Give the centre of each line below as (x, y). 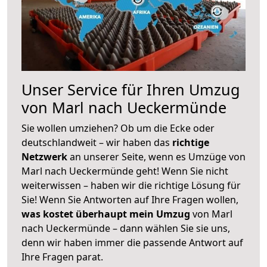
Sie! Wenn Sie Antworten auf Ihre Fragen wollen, (130, 199)
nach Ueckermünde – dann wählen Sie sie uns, (126, 228)
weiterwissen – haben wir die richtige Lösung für (131, 185)
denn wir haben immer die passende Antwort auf (132, 242)
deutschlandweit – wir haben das (97, 142)
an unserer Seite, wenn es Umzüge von (158, 156)
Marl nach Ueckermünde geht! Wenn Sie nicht (125, 171)
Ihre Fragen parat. (62, 257)
